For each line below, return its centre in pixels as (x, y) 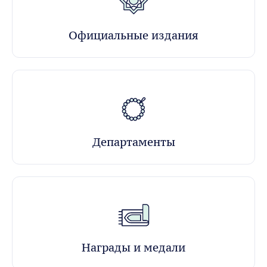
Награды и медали (133, 247)
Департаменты (133, 142)
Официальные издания (133, 35)
